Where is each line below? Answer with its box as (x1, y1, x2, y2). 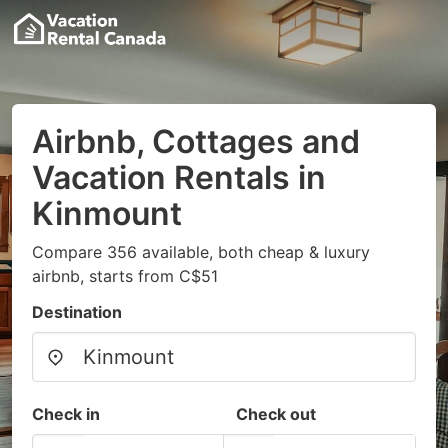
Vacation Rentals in (32, 158, 326, 197)
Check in (32, 404, 100, 424)
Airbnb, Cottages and (32, 122, 360, 161)
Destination (32, 302, 122, 322)
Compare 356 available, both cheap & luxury (32, 242, 370, 262)
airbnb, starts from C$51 (32, 266, 218, 286)
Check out (236, 404, 316, 424)
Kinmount (32, 194, 182, 233)
